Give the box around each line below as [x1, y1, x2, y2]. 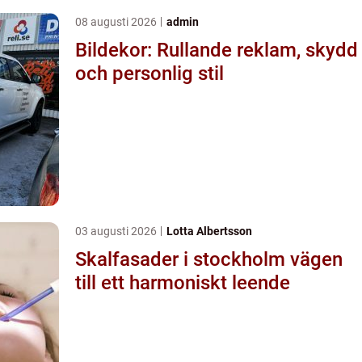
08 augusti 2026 [75, 15, 159, 28]
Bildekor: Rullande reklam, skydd [75, 38, 358, 61]
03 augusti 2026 [75, 224, 159, 238]
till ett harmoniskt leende [75, 271, 290, 294]
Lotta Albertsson [166, 224, 252, 238]
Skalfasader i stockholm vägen [75, 247, 290, 271]
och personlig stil [75, 61, 224, 85]
